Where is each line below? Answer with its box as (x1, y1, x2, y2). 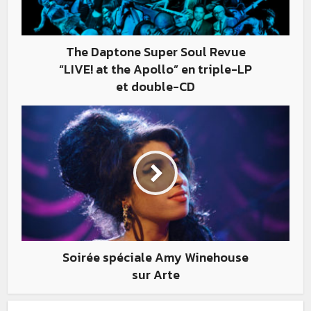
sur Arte (131, 264, 180, 284)
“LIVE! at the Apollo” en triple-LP (59, 59, 252, 78)
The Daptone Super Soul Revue (65, 42, 246, 61)
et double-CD (116, 76, 195, 96)
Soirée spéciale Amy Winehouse (62, 247, 249, 267)
